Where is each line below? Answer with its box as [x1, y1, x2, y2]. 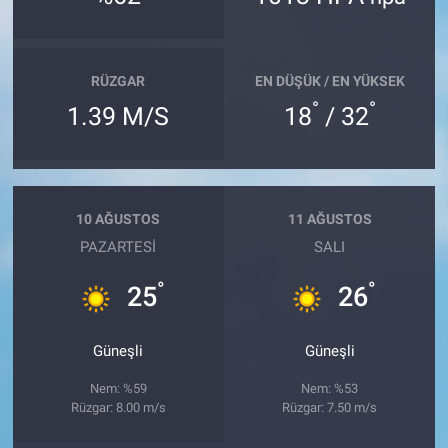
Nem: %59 [89, 380, 147, 396]
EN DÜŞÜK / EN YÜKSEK [254, 73, 405, 90]
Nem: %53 [301, 380, 359, 396]
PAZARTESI [80, 237, 157, 256]
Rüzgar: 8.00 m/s [70, 399, 166, 415]
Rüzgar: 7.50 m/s [282, 399, 378, 415]
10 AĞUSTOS [76, 211, 161, 228]
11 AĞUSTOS [287, 211, 372, 228]
